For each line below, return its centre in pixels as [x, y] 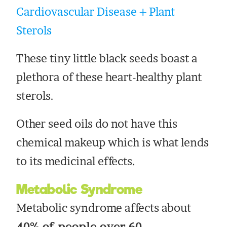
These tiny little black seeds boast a [107, 59]
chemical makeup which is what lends [113, 143]
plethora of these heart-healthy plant [109, 77]
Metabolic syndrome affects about [104, 208]
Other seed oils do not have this [97, 124]
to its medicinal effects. [76, 161]
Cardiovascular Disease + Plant [96, 12]
